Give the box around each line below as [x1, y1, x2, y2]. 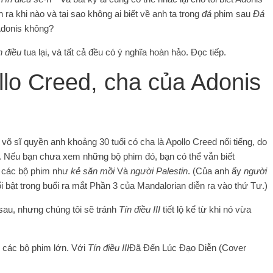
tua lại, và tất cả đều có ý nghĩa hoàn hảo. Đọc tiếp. [21, 46, 226, 57]
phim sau [214, 8, 253, 19]
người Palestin [130, 165, 188, 176]
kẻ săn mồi [71, 165, 115, 176]
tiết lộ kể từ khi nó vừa [160, 204, 251, 214]
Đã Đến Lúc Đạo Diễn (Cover [129, 242, 246, 253]
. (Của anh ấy [188, 165, 244, 176]
